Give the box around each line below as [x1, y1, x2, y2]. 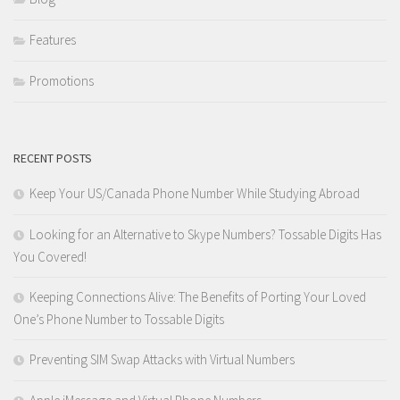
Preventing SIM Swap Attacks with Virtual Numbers [29, 351, 295, 369]
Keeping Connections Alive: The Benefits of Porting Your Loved [29, 288, 366, 306]
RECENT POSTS [13, 150, 92, 167]
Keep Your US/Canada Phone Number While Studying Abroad [29, 185, 360, 203]
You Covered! [13, 248, 87, 266]
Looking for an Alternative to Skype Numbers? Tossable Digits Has [29, 226, 381, 244]
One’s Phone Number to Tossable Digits [13, 311, 224, 329]
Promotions [29, 72, 94, 90]
